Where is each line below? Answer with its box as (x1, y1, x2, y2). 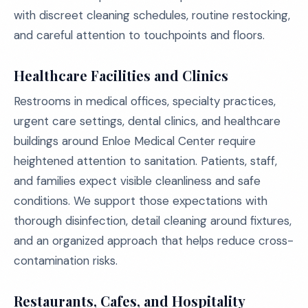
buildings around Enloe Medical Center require (14, 133, 256, 148)
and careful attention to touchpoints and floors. (14, 27, 265, 43)
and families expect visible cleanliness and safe (14, 173, 261, 188)
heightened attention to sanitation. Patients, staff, (14, 153, 277, 168)
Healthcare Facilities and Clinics (14, 66, 228, 85)
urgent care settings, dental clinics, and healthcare (14, 113, 280, 129)
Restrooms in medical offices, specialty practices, (14, 93, 276, 109)
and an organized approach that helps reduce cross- (14, 233, 294, 248)
